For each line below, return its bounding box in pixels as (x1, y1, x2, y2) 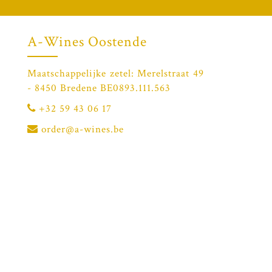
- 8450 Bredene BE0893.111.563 (27, 81, 171, 95)
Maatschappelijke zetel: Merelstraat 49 (27, 66, 204, 80)
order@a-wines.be (41, 122, 124, 136)
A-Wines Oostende (27, 32, 147, 51)
